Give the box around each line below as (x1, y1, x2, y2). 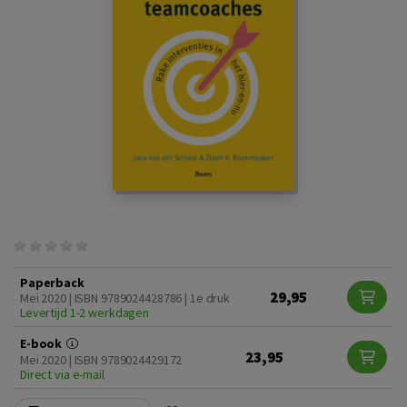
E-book (20, 334, 65, 352)
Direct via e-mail (20, 365, 104, 382)
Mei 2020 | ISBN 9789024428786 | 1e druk (20, 289, 231, 306)
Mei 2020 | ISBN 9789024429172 (20, 351, 183, 368)
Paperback (20, 273, 84, 291)
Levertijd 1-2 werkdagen (20, 303, 150, 321)
